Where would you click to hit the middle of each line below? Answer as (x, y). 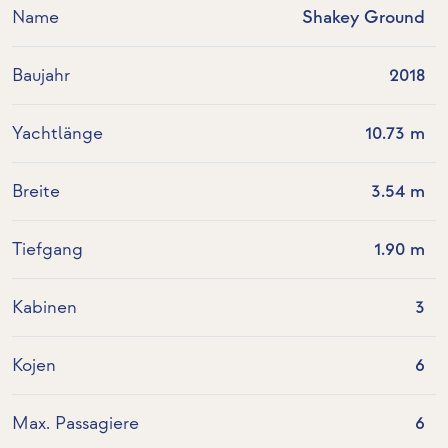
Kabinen (44, 308)
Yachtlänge (57, 134)
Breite (36, 192)
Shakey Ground (363, 18)
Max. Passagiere (75, 424)
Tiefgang (47, 250)
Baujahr (41, 76)
